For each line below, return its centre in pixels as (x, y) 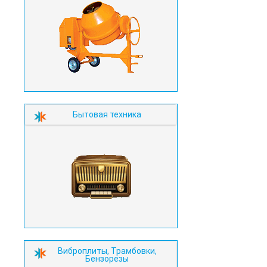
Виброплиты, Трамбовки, (107, 251)
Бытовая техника (107, 114)
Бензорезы (107, 259)
